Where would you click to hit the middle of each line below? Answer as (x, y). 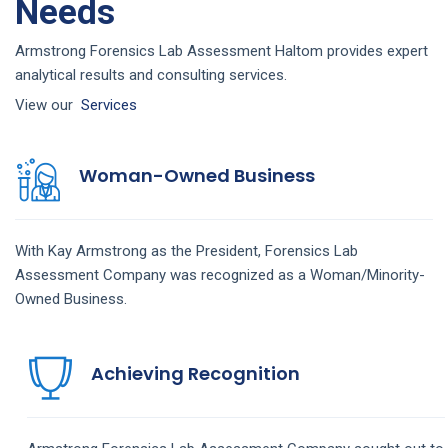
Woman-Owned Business (197, 175)
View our (48, 104)
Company (136, 274)
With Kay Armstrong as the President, (140, 250)
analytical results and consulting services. (151, 74)
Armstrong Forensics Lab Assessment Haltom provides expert (221, 50)
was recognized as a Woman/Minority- (297, 274)
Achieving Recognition (195, 373)
